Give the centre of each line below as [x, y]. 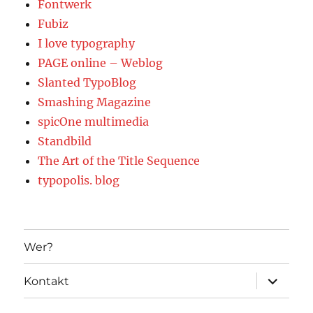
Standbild [65, 141]
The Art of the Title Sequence [119, 161]
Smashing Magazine [95, 102]
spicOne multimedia [94, 122]
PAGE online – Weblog [101, 63]
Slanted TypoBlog [87, 83]
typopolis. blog [79, 181]
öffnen [275, 289]
